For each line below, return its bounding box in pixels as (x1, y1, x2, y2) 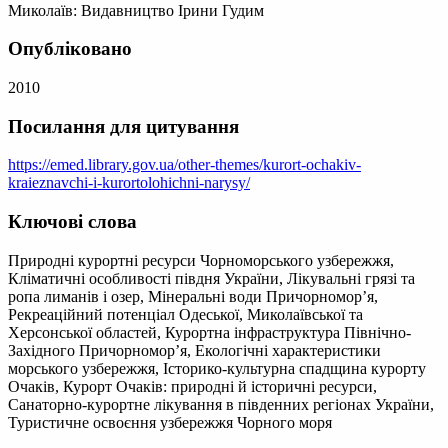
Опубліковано (8, 38, 132, 60)
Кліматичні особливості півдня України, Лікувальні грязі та (8, 269, 415, 287)
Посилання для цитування (8, 115, 239, 137)
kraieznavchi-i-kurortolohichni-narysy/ (8, 174, 250, 192)
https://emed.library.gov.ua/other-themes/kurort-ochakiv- (8, 156, 361, 174)
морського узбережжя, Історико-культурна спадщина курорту (8, 359, 426, 377)
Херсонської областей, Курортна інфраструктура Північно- (8, 323, 411, 341)
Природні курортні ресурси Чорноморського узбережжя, (8, 251, 394, 269)
